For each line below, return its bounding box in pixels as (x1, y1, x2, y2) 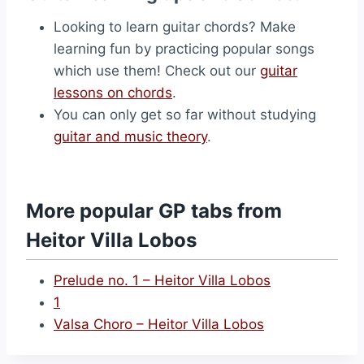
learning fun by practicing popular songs (54, 41, 314, 57)
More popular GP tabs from (26, 199, 282, 223)
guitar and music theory (54, 128, 207, 145)
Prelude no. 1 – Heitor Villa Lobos (54, 272, 271, 288)
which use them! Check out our (54, 63, 260, 79)
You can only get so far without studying (54, 106, 316, 123)
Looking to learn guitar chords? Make (54, 19, 296, 35)
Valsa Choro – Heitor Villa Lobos (54, 316, 264, 332)
